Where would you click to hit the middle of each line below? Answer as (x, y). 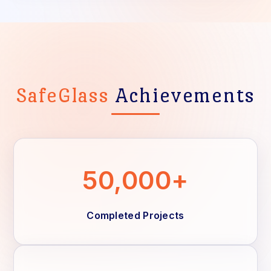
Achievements (185, 95)
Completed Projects (135, 215)
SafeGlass (66, 95)
